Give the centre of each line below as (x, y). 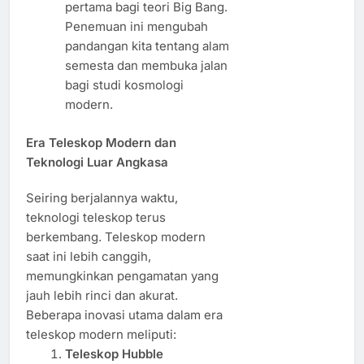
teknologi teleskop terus (96, 217)
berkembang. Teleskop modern (116, 236)
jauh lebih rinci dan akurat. (102, 295)
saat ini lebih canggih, (89, 256)
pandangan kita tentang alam (147, 46)
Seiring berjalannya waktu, (102, 197)
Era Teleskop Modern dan (101, 142)
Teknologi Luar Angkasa (97, 162)
